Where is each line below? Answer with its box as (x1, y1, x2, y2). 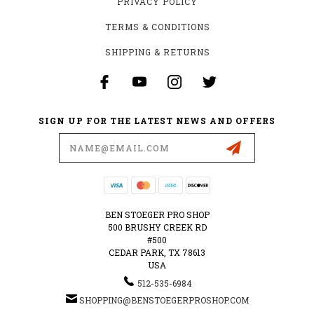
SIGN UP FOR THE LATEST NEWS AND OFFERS (39, 114, 275, 126)
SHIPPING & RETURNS (104, 46, 210, 57)
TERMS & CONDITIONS (104, 20, 210, 32)
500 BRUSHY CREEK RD (107, 221, 207, 233)
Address (15, 140, 55, 154)
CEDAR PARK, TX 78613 (109, 246, 205, 258)
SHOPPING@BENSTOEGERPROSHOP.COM (78, 294, 249, 306)
